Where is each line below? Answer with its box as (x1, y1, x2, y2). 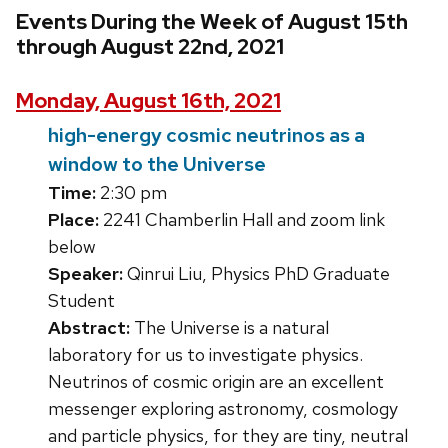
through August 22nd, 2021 (16, 33, 284, 61)
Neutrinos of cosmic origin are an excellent (48, 369, 384, 393)
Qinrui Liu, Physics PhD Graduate (123, 261, 390, 285)
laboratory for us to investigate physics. (48, 342, 363, 366)
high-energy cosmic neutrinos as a (48, 121, 365, 148)
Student (48, 288, 115, 312)
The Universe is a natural (130, 315, 329, 339)
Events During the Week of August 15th (16, 8, 408, 36)
